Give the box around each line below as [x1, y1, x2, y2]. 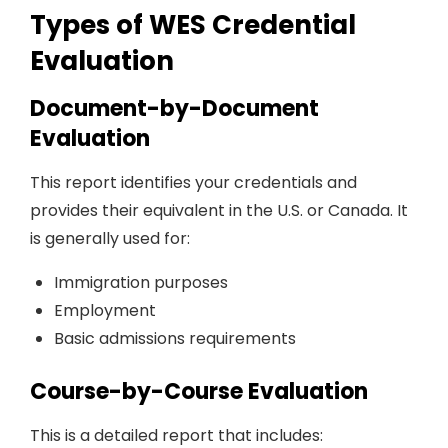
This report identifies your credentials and [30, 171, 357, 194]
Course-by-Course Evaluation [30, 376, 368, 407]
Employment [54, 299, 156, 322]
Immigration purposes [54, 271, 228, 294]
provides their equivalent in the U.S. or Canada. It [30, 199, 408, 222]
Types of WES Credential [30, 7, 356, 43]
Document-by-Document [30, 93, 319, 124]
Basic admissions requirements [54, 327, 296, 350]
